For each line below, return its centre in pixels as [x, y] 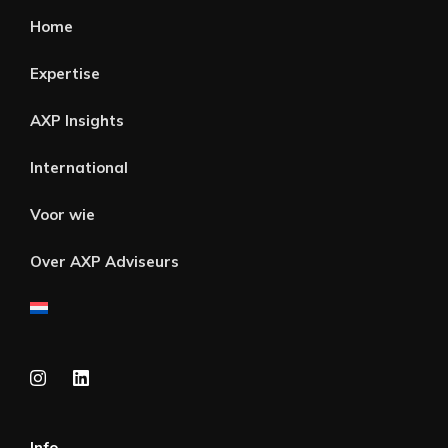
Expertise [65, 73]
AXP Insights [77, 120]
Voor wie [62, 214]
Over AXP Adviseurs [104, 261]
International [79, 167]
